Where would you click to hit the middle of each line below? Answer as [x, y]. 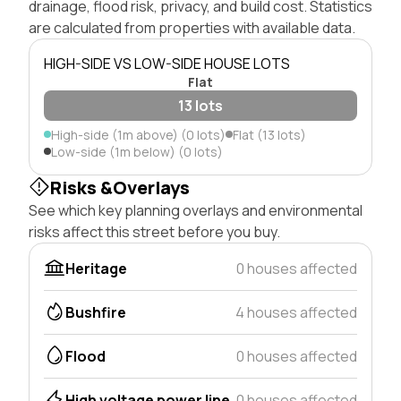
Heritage [96, 268]
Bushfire [96, 312]
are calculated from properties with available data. [192, 27]
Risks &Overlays [120, 187]
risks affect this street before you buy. [154, 231]
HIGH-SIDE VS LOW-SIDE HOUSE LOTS [167, 63]
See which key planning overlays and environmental [196, 210]
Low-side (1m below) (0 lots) [137, 151]
